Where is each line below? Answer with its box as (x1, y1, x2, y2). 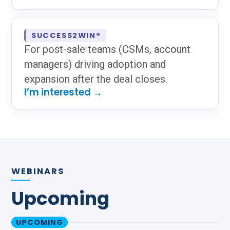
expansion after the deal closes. (24, 73, 167, 85)
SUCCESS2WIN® (31, 30, 101, 41)
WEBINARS (11, 165, 65, 177)
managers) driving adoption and (24, 58, 166, 70)
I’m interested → (24, 86, 102, 99)
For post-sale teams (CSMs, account (24, 43, 190, 55)
